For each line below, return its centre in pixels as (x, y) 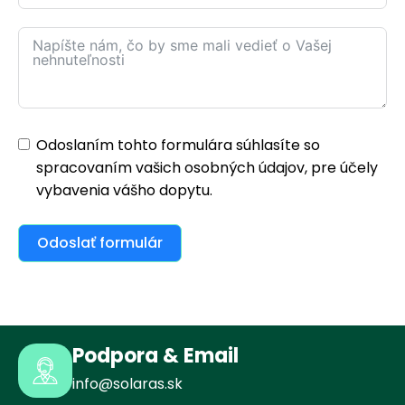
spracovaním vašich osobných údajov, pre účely (207, 167)
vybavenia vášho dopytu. (124, 190)
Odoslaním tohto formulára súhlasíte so (178, 145)
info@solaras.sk (127, 384)
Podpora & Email (155, 356)
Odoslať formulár (100, 242)
